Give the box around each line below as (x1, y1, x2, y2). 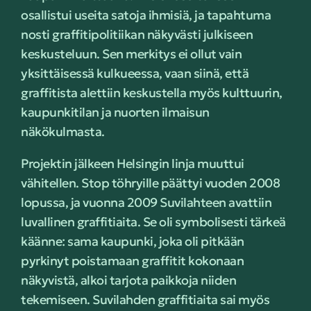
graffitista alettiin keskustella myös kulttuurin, (21, 85, 283, 101)
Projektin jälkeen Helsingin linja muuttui (21, 155, 244, 171)
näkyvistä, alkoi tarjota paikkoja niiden (21, 272, 236, 288)
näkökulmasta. (21, 124, 105, 140)
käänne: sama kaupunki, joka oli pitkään (21, 233, 244, 249)
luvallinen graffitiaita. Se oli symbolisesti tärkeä (21, 214, 286, 230)
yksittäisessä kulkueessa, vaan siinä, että (21, 65, 249, 81)
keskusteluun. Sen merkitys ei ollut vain (21, 46, 242, 62)
